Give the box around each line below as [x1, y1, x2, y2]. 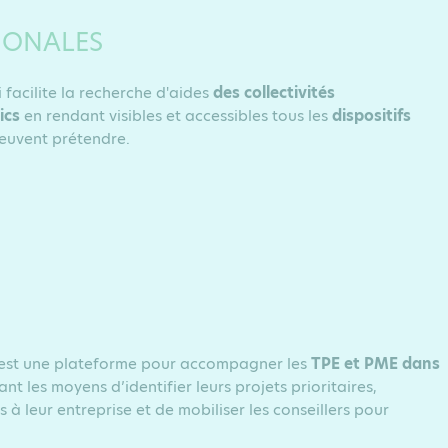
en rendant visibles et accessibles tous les [20, 105, 332, 126]
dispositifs [332, 105, 411, 126]
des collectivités [213, 82, 335, 103]
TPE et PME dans [311, 353, 440, 374]
